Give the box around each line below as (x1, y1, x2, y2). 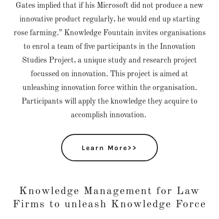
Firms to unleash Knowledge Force (13, 199, 206, 210)
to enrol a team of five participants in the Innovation (23, 43, 196, 51)
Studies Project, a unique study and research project (22, 57, 197, 65)
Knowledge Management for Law (19, 186, 200, 197)
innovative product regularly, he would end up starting (19, 16, 200, 23)
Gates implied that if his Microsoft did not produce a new (16, 2, 203, 10)
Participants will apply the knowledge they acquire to (22, 98, 197, 106)
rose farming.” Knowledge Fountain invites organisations (13, 29, 206, 37)
